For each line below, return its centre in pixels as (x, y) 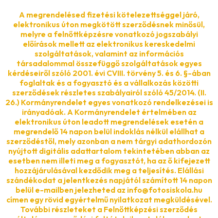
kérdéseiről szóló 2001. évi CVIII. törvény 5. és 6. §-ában (109, 73)
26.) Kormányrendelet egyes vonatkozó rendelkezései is (109, 102)
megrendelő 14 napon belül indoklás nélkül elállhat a (109, 131)
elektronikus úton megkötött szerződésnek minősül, (109, 24)
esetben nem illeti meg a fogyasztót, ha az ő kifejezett (109, 160)
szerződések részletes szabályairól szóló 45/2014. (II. (109, 92)
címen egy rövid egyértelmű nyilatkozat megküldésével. (109, 199)
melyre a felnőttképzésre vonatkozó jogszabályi (109, 34)
